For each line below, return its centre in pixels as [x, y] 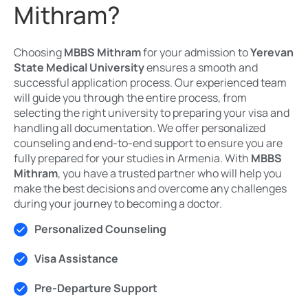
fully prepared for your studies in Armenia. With [132, 158]
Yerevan [272, 52]
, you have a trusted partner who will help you [170, 173]
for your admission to [196, 52]
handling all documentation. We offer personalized [140, 128]
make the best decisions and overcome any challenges [150, 188]
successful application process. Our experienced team [150, 82]
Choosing [39, 52]
